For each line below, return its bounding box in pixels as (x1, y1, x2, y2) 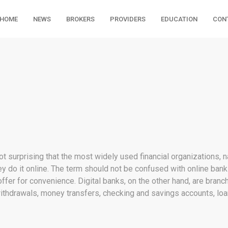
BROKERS (66, 15, 95, 23)
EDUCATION (160, 15, 197, 23)
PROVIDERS (109, 15, 146, 23)
